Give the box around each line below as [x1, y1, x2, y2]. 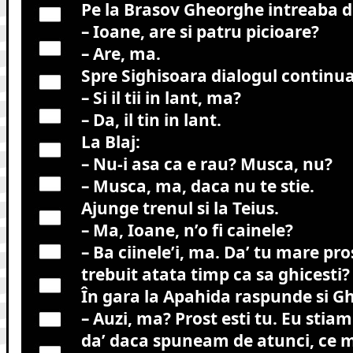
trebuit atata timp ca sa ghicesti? [80, 263, 350, 286]
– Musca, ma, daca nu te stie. [80, 175, 314, 198]
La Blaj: [80, 131, 140, 154]
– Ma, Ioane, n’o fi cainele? [80, 219, 293, 242]
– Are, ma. [80, 43, 161, 65]
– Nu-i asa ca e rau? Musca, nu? [80, 153, 333, 176]
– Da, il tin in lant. [80, 109, 221, 132]
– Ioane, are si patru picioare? [80, 20, 319, 43]
